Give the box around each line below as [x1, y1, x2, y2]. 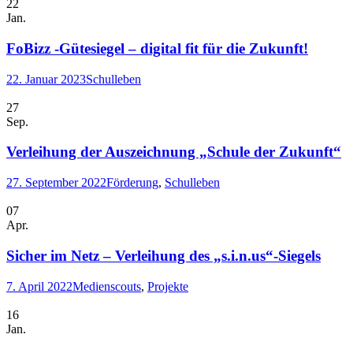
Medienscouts [72, 279, 141, 293]
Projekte [147, 279, 188, 293]
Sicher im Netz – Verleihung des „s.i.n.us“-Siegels [6, 247, 321, 264]
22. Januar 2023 [6, 72, 86, 86]
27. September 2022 [6, 176, 106, 190]
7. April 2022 [6, 279, 72, 293]
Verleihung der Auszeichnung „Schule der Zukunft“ [6, 143, 341, 161]
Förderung [106, 176, 158, 190]
